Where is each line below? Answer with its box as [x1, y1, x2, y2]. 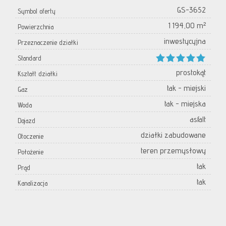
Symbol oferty [18, 7, 55, 16]
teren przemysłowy [141, 146, 206, 156]
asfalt [190, 115, 206, 125]
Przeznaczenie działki [18, 38, 78, 47]
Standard [18, 54, 41, 63]
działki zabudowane [141, 130, 206, 140]
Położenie [18, 148, 43, 156]
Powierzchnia [18, 23, 53, 31]
